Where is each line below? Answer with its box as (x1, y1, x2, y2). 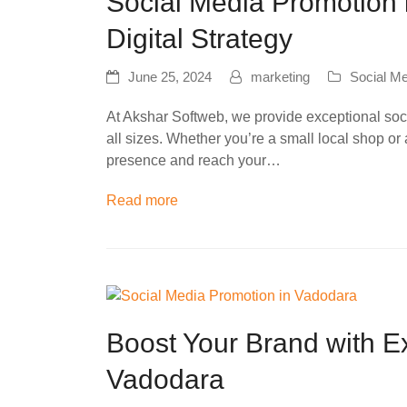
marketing (251, 69, 310, 84)
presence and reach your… (106, 152, 281, 168)
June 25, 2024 (128, 69, 212, 84)
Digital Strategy (106, 23, 293, 54)
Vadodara (106, 364, 224, 395)
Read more (106, 192, 178, 208)
